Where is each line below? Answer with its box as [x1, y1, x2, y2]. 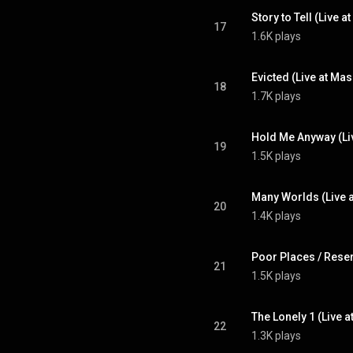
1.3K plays [251, 329, 301, 342]
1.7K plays [251, 90, 301, 102]
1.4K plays [251, 210, 301, 222]
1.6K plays [251, 30, 301, 43]
